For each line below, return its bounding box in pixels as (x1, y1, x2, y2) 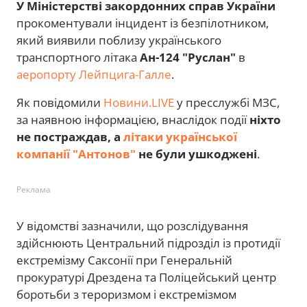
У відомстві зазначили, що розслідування (16, 218, 248, 234)
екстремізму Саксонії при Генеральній (16, 252, 232, 269)
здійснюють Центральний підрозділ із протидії (16, 235, 280, 251)
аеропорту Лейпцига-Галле (16, 66, 171, 83)
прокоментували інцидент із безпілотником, (16, 15, 269, 32)
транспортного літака (16, 49, 140, 66)
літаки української (123, 129, 237, 145)
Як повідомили (16, 95, 103, 111)
